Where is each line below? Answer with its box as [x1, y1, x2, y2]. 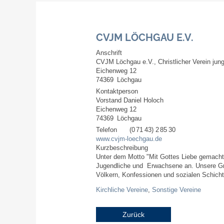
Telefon [96, 126, 117, 133]
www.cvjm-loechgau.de [96, 135, 162, 142]
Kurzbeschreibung [96, 144, 148, 151]
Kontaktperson [96, 87, 138, 95]
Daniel [123, 96, 141, 104]
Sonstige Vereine [152, 186, 201, 194]
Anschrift [96, 49, 122, 56]
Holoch [143, 96, 163, 104]
